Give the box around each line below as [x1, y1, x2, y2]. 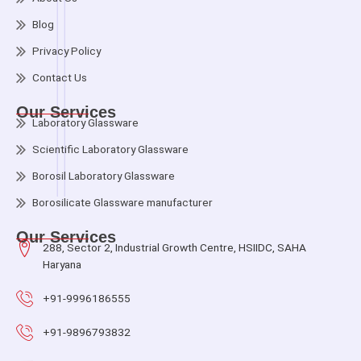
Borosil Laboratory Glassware [32, 169, 175, 183]
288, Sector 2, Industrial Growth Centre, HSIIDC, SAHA [42, 241, 306, 255]
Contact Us [32, 71, 87, 85]
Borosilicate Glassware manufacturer [32, 196, 213, 210]
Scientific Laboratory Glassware [32, 143, 189, 156]
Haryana [42, 258, 81, 272]
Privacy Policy [32, 44, 101, 58]
